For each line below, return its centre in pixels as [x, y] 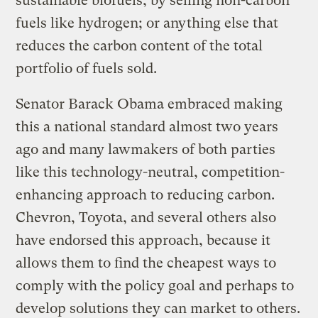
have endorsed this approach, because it [143, 240]
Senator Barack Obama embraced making [149, 104]
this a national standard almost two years [147, 126]
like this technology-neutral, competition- [150, 172]
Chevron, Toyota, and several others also [146, 217]
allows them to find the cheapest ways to [146, 263]
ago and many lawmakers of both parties [146, 149]
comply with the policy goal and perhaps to [155, 285]
